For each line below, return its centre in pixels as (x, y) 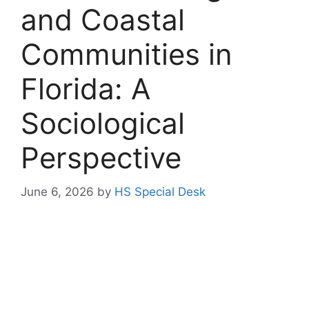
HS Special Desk (160, 191)
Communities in (127, 54)
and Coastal (103, 20)
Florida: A (86, 89)
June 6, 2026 (57, 191)
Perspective (101, 158)
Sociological (103, 123)
